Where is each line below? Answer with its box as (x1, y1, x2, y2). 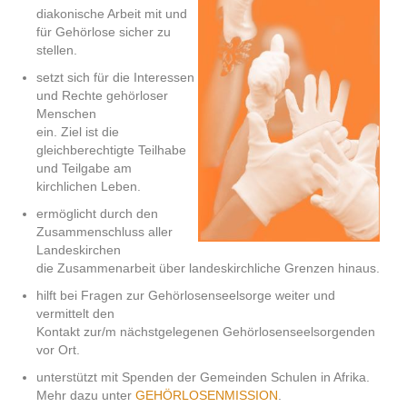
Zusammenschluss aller (36, 223, 173, 239)
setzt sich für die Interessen (36, 69, 194, 84)
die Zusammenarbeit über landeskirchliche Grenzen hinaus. (36, 260, 380, 275)
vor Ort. (36, 342, 80, 357)
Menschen (36, 105, 96, 121)
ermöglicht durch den (36, 205, 158, 221)
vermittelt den (36, 305, 114, 321)
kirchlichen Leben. (36, 178, 141, 194)
